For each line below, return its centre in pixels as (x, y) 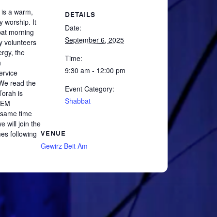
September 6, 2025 (94, 39)
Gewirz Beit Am (64, 146)
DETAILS (80, 14)
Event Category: (90, 88)
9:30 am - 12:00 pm (95, 70)
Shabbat (78, 101)
